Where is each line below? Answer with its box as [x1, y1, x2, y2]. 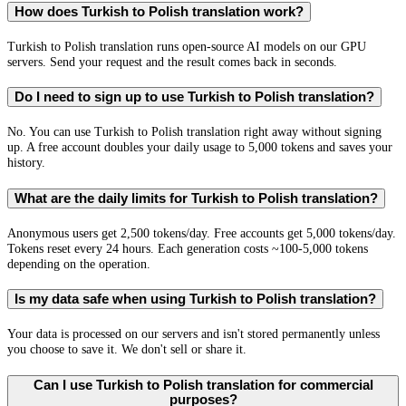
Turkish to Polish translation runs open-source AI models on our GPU [7, 38, 366, 53]
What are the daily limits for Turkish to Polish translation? [14, 190, 378, 206]
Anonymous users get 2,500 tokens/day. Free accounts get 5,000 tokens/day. [7, 225, 396, 240]
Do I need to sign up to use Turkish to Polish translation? [14, 90, 374, 105]
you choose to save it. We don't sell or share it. [7, 342, 246, 356]
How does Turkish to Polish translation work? [14, 4, 304, 19]
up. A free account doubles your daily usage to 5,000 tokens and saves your [7, 140, 392, 155]
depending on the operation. [7, 256, 150, 271]
